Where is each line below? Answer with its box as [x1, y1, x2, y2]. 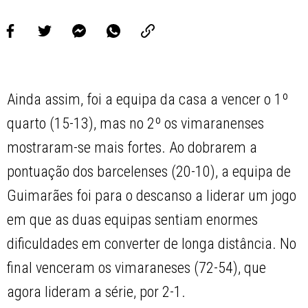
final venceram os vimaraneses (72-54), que [7, 259, 267, 277]
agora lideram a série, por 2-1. [7, 283, 186, 301]
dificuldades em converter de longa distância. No [7, 235, 297, 253]
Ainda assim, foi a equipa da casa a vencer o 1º [7, 91, 289, 109]
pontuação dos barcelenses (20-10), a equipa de [7, 163, 291, 181]
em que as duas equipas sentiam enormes [7, 211, 258, 229]
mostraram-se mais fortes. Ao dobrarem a [7, 139, 258, 157]
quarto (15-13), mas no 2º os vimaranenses [7, 115, 265, 133]
